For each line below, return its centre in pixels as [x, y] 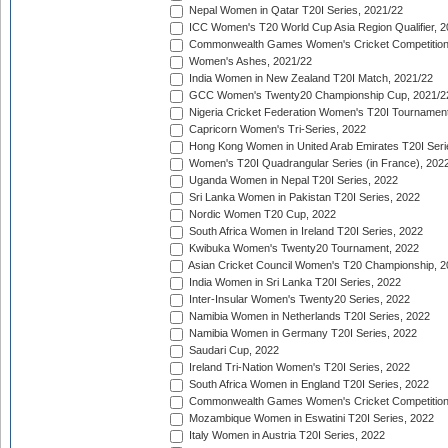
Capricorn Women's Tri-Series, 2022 [276, 129]
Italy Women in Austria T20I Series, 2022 [285, 435]
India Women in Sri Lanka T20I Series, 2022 [293, 282]
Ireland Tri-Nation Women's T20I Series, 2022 [298, 367]
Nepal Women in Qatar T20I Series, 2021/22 [294, 10]
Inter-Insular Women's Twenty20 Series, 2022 [298, 299]
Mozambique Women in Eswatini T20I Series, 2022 [310, 418]
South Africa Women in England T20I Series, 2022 [307, 384]
